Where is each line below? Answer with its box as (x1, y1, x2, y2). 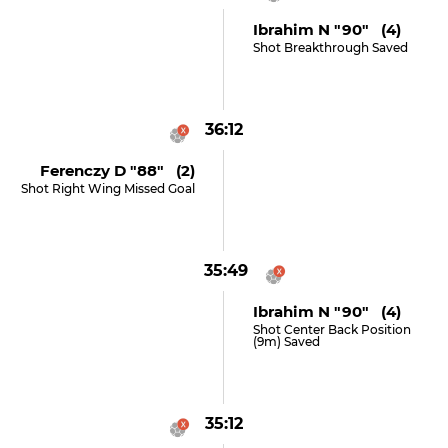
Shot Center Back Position (252, 322, 411, 337)
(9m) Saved (252, 334, 320, 349)
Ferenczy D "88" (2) (40, 161, 196, 180)
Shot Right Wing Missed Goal (21, 181, 196, 196)
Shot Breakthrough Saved (252, 40, 408, 55)
